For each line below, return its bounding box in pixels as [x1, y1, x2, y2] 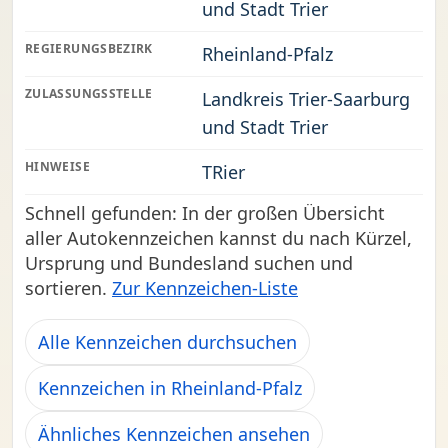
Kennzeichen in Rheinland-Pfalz [38, 376, 302, 400]
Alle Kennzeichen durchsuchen [38, 330, 297, 354]
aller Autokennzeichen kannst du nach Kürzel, [25, 226, 412, 250]
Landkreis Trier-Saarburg [202, 87, 411, 111]
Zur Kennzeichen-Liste [112, 276, 298, 300]
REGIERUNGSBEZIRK [25, 40, 153, 57]
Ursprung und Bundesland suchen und [25, 251, 353, 275]
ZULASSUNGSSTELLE [25, 85, 153, 102]
